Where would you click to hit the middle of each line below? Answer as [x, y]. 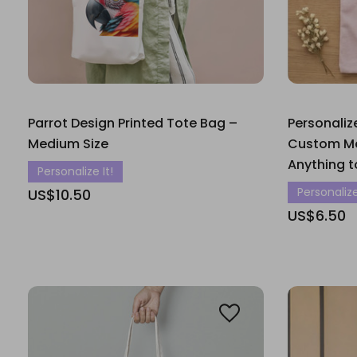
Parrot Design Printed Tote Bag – [133, 123]
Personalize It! [75, 171]
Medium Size [68, 144]
